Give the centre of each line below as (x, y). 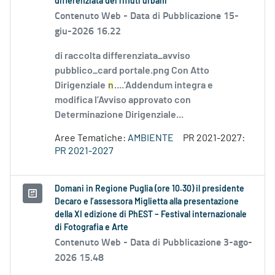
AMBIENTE (151, 138)
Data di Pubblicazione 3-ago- (191, 242)
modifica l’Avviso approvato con (123, 100)
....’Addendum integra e (164, 86)
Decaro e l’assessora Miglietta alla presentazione (147, 202)
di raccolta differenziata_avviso (122, 56)
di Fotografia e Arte (91, 228)
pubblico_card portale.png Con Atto (132, 71)
